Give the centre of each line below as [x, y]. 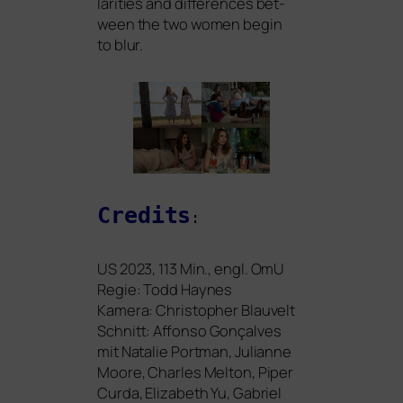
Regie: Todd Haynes [165, 289]
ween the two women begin [190, 23]
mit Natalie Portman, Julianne [195, 351]
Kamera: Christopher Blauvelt [197, 309]
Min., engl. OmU [231, 268]
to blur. [121, 44]
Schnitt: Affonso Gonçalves [189, 330]
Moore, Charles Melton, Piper [196, 372]
